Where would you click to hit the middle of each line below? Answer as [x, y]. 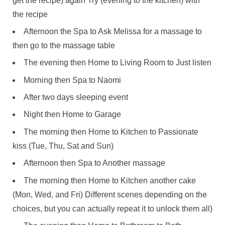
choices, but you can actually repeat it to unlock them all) [113, 208]
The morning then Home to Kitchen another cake [110, 180]
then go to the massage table [64, 45]
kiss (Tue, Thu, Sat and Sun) [63, 146]
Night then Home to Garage [72, 115]
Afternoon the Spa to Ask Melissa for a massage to [113, 31]
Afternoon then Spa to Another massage [94, 163]
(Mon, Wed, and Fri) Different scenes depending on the [110, 194]
